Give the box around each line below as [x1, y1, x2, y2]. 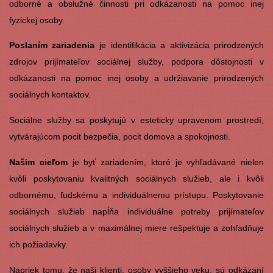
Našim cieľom [9, 157, 68, 168]
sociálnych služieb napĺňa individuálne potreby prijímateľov [9, 207, 264, 217]
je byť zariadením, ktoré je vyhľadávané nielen [67, 157, 264, 168]
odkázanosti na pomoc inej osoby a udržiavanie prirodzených [9, 73, 264, 83]
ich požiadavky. [9, 239, 68, 250]
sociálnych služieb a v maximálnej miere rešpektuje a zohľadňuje [9, 223, 264, 233]
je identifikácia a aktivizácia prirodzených [99, 40, 264, 51]
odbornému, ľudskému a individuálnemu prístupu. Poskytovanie [9, 190, 264, 200]
